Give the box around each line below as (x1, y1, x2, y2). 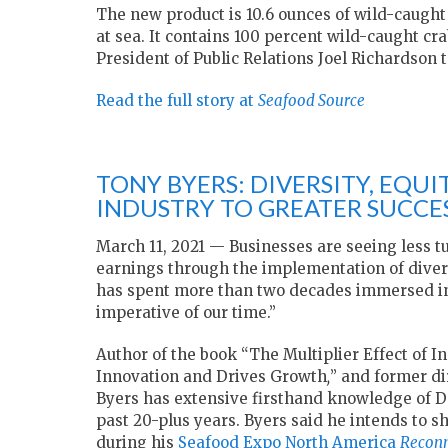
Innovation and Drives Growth (96, 367, 327, 387)
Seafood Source (258, 91, 365, 111)
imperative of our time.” (96, 303, 276, 323)
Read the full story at (96, 91, 258, 111)
